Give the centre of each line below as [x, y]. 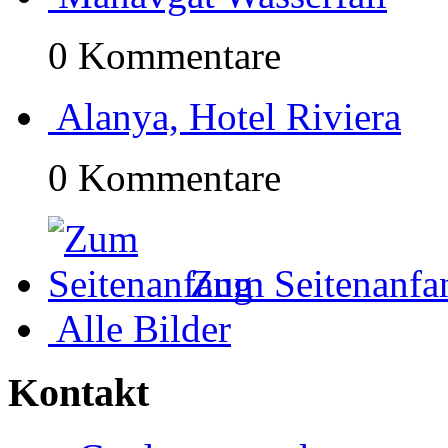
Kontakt [78, 393]
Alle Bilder [143, 328]
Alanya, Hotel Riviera [228, 116]
